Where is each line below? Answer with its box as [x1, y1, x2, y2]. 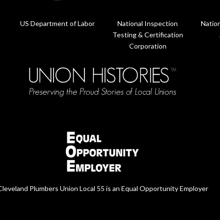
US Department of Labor [20, 19, 95, 27]
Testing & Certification [112, 30, 183, 39]
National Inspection [117, 19, 178, 27]
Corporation [129, 42, 166, 50]
